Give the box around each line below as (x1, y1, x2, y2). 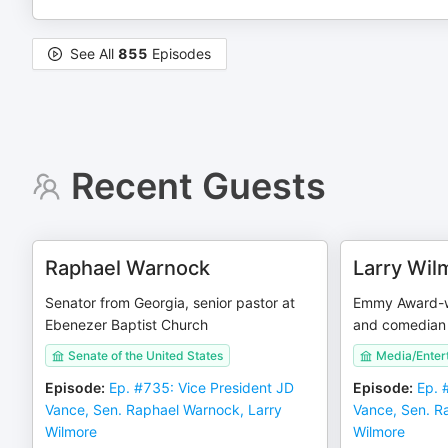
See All (70, 45, 118, 62)
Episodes (148, 45, 211, 62)
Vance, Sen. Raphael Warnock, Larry (45, 401, 282, 418)
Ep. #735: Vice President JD (109, 379, 294, 396)
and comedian (352, 316, 446, 333)
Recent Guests (70, 164, 326, 208)
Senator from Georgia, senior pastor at (45, 294, 295, 311)
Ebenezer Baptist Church (45, 316, 208, 333)
